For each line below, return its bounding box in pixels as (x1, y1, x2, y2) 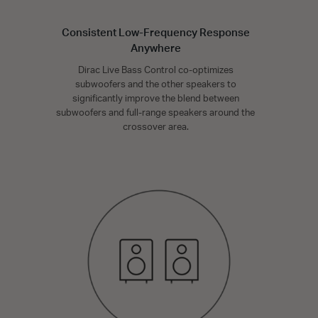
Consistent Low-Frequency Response (61, 27, 250, 38)
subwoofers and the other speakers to (75, 79, 236, 89)
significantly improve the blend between (72, 94, 239, 104)
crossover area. (122, 122, 189, 132)
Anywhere (130, 43, 181, 54)
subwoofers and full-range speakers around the (56, 108, 255, 118)
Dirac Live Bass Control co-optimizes (77, 65, 234, 75)
